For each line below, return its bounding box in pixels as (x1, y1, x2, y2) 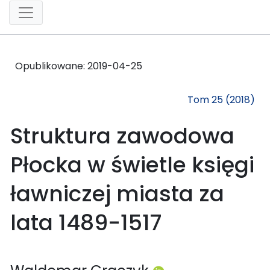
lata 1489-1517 (10, 207, 162, 238)
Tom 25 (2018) (187, 92, 255, 107)
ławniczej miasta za (10, 178, 224, 209)
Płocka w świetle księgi (10, 149, 254, 180)
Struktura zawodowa (10, 120, 234, 151)
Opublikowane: (15, 58, 87, 73)
